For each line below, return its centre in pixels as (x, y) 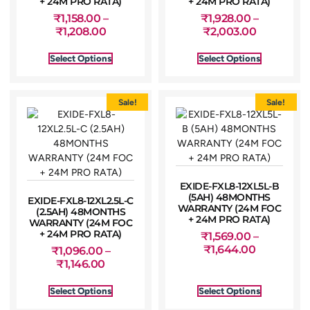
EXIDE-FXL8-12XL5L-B (229, 186)
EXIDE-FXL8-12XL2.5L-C (81, 201)
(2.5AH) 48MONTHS (81, 212)
